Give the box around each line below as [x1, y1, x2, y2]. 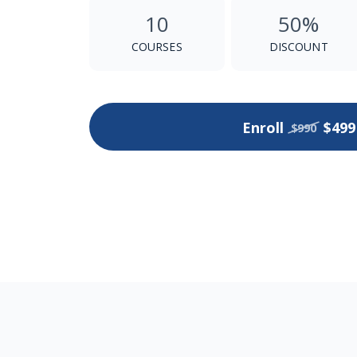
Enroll [241, 118, 284, 138]
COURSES [131, 38, 182, 54]
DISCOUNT [269, 38, 328, 54]
